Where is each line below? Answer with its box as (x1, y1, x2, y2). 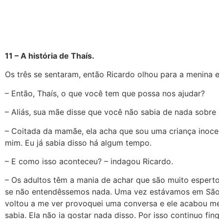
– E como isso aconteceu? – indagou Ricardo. (5, 156, 173, 166)
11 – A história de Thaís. (5, 51, 94, 61)
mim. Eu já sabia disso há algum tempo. (5, 137, 152, 148)
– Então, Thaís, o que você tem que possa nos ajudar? (5, 88, 205, 98)
